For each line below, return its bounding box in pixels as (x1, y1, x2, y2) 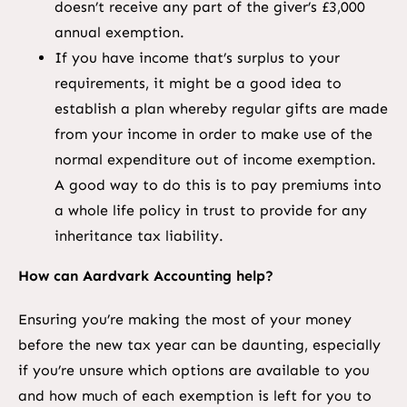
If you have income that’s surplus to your (54, 48, 340, 66)
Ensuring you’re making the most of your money (17, 310, 352, 328)
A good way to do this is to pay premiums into (54, 175, 382, 194)
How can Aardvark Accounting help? (17, 266, 273, 284)
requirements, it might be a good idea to (54, 74, 342, 92)
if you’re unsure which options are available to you (17, 361, 370, 379)
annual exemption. (54, 23, 184, 41)
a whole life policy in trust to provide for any (54, 201, 367, 219)
